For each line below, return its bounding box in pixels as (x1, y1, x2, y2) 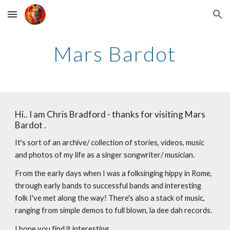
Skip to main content (8, 14, 81, 24)
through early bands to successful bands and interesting (15, 181, 202, 190)
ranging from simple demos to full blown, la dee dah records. (15, 206, 213, 215)
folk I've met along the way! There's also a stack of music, (15, 194, 205, 202)
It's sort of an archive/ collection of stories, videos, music (15, 138, 205, 147)
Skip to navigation (158, 14, 222, 24)
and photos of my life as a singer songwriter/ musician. (15, 150, 195, 159)
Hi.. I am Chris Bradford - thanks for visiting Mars (15, 109, 206, 120)
